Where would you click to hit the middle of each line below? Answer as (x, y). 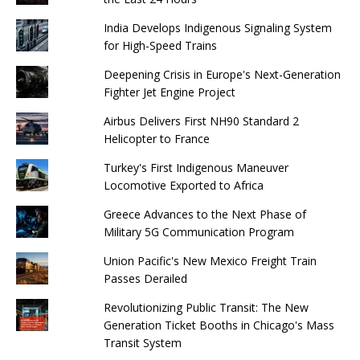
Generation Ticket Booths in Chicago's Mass (219, 325)
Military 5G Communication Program (198, 231)
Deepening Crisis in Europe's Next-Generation (222, 74)
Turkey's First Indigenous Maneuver (196, 167)
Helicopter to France (156, 138)
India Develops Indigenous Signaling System (217, 27)
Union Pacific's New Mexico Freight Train (210, 260)
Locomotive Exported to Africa (183, 185)
